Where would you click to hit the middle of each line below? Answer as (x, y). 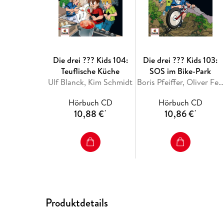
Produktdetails (77, 202)
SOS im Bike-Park (180, 71)
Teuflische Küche (90, 71)
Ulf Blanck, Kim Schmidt (90, 82)
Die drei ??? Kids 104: (90, 60)
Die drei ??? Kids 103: (180, 60)
